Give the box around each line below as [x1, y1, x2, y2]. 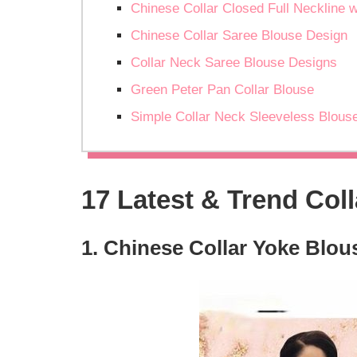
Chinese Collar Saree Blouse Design [131, 28, 347, 44]
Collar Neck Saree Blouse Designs [131, 55, 337, 71]
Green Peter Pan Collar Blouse [131, 82, 314, 98]
